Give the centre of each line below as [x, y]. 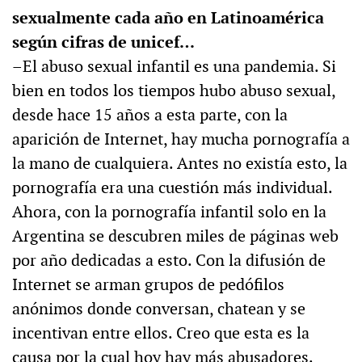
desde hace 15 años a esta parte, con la [150, 115]
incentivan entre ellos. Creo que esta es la [161, 333]
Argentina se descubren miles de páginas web [175, 236]
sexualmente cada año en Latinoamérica [168, 18]
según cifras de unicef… [103, 42]
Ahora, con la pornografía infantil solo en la [169, 212]
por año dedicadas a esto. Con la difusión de [169, 261]
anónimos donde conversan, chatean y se [159, 309]
